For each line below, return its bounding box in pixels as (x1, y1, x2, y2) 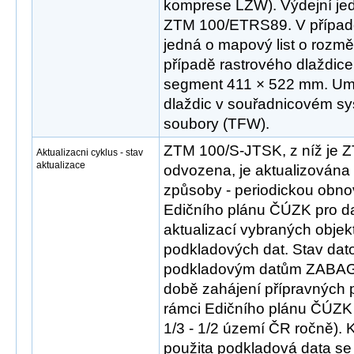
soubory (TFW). (164, 115, 269, 132)
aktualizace (36, 160, 85, 171)
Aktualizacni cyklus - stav (36, 147, 143, 158)
